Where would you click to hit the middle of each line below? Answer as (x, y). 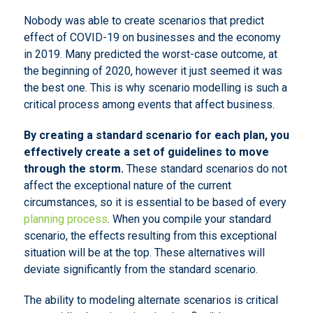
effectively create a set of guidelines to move (146, 152)
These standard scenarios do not (205, 169)
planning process (65, 219)
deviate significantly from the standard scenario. (140, 269)
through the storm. (73, 169)
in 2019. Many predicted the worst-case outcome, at (150, 54)
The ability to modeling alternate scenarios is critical (151, 300)
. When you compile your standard (189, 219)
